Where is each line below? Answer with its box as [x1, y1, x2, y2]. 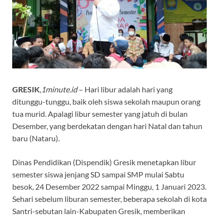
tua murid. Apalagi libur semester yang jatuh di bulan [12, 109, 188, 118]
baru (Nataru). [12, 133, 60, 143]
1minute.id [41, 84, 77, 94]
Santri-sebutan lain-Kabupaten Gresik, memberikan [12, 206, 185, 216]
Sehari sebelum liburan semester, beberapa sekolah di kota [12, 194, 207, 203]
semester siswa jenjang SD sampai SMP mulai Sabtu [12, 169, 184, 179]
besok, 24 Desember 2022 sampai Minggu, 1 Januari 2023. [12, 181, 206, 191]
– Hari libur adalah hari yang [77, 84, 173, 94]
